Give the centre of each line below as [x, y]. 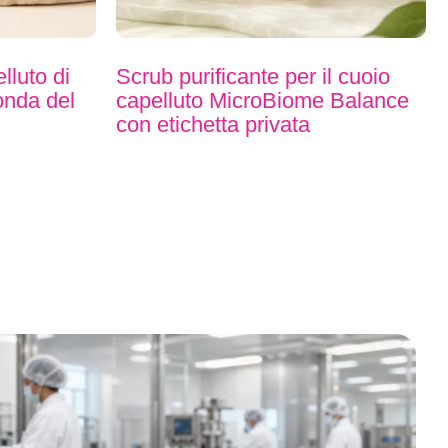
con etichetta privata [213, 154]
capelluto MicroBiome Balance [262, 130]
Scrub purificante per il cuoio [253, 106]
